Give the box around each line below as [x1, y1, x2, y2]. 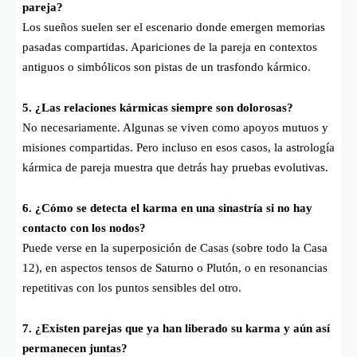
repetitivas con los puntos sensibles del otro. [22, 281, 241, 295]
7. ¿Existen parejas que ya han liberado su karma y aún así [22, 322, 330, 335]
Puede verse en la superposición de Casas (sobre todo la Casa [22, 241, 328, 255]
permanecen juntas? [22, 342, 127, 355]
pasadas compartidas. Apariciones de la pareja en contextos [22, 41, 317, 54]
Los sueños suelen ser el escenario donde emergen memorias [22, 21, 325, 34]
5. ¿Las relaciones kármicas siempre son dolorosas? [22, 101, 293, 115]
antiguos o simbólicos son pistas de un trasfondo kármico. [22, 61, 311, 74]
